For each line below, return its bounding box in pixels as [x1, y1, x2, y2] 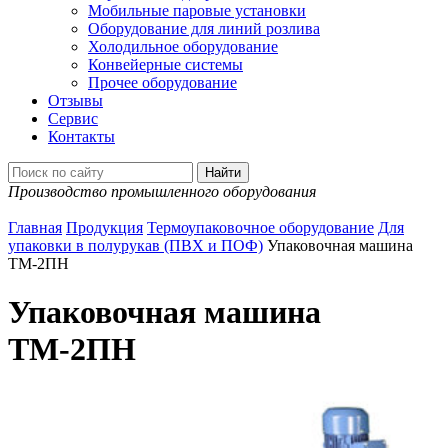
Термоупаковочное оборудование [147, 218, 374, 236]
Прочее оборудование [88, 73, 237, 91]
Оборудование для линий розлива [88, 19, 320, 37]
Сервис [48, 109, 98, 127]
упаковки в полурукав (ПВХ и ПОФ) [8, 236, 263, 254]
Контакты [48, 127, 115, 145]
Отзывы [48, 91, 103, 109]
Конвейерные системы [88, 55, 243, 73]
